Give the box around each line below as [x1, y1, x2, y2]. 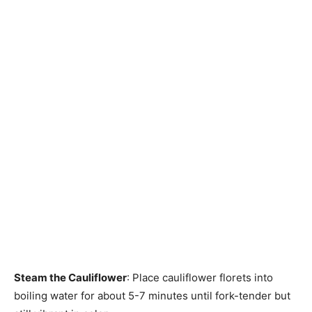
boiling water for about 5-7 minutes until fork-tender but [14, 289, 290, 303]
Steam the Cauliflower [14, 271, 127, 285]
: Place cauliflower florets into [127, 271, 273, 285]
